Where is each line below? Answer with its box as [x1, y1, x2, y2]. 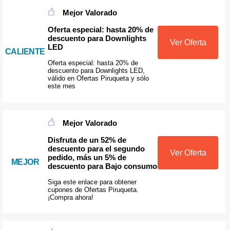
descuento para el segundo [47, 144, 145, 153]
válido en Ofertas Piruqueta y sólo [47, 74, 149, 82]
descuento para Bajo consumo [47, 161, 157, 170]
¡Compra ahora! [47, 193, 93, 201]
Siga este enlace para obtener [47, 178, 137, 186]
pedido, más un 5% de [47, 152, 126, 162]
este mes [47, 82, 75, 90]
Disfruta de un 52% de [47, 135, 126, 144]
